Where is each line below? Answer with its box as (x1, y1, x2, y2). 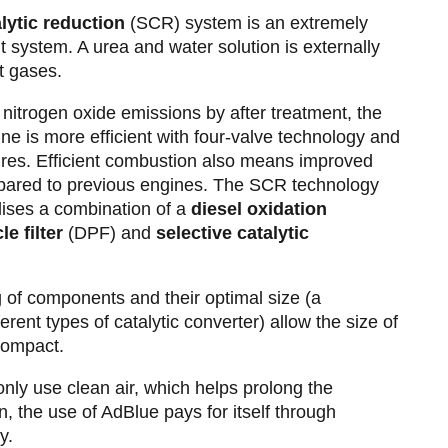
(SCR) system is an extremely (124, 13, 368, 34)
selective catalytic (155, 222, 309, 243)
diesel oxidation (190, 198, 327, 219)
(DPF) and (62, 222, 156, 243)
